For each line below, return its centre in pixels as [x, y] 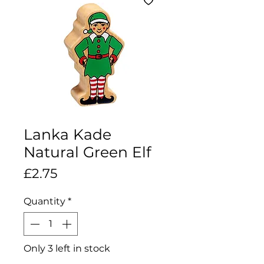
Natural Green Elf [87, 152]
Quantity [44, 201]
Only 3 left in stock [67, 248]
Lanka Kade [67, 134]
